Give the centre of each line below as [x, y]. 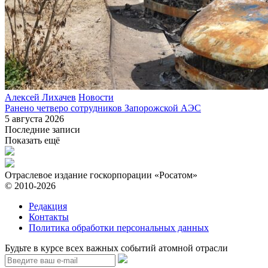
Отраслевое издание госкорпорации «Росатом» [101, 175]
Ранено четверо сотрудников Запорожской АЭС [103, 108]
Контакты [49, 217]
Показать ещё [32, 141]
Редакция [48, 206]
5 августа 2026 [34, 119]
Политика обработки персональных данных [119, 228]
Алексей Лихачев [40, 98]
